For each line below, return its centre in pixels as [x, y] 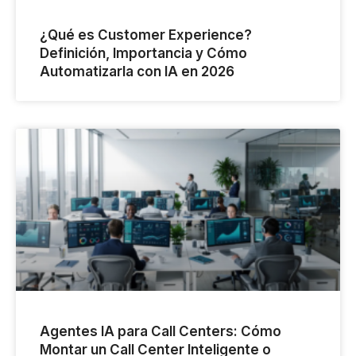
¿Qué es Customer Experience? [146, 35]
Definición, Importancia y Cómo [143, 54]
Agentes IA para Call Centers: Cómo [161, 332]
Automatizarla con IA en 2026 [137, 72]
